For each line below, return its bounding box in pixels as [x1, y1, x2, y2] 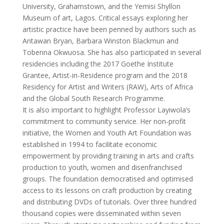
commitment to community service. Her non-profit [22, 116, 186, 126]
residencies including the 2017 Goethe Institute [22, 58, 173, 68]
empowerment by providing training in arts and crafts [22, 150, 194, 160]
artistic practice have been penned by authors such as [22, 24, 196, 34]
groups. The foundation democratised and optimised [22, 173, 193, 183]
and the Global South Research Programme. [22, 93, 165, 103]
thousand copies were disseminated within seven [22, 208, 181, 218]
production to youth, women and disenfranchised [22, 162, 182, 172]
